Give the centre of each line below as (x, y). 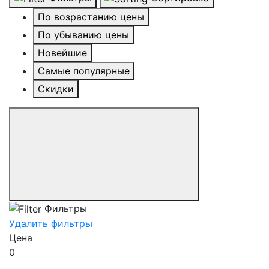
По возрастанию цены (91, 17)
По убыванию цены (83, 35)
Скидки (56, 89)
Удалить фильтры (51, 224)
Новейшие (62, 53)
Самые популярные (84, 71)
